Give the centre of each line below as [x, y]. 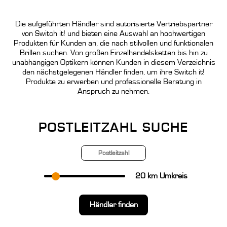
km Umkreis [167, 176]
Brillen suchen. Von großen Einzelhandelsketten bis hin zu [113, 53]
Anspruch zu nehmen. [113, 91]
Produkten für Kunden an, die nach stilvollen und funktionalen [113, 43]
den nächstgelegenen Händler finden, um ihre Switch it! [113, 72]
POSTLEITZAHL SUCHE [113, 128]
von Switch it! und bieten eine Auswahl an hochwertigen [113, 34]
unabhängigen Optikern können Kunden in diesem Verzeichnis [113, 63]
